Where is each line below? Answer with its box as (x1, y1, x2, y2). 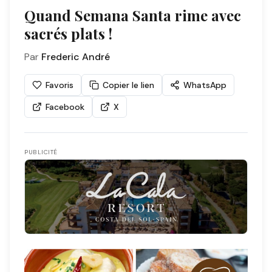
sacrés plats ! (24, 24, 112, 43)
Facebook (46, 101, 84, 112)
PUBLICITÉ (24, 148, 58, 156)
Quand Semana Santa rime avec (24, 5, 241, 25)
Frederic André (41, 50, 110, 63)
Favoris (46, 80, 73, 90)
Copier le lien (103, 80, 154, 90)
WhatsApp (183, 80, 226, 90)
